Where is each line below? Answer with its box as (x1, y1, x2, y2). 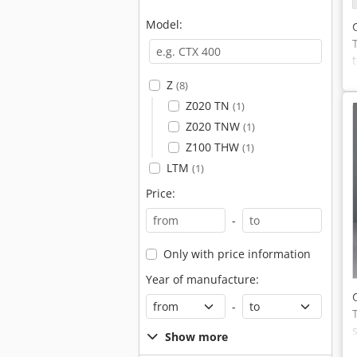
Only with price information (163, 246, 311, 261)
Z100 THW (185, 139, 242, 155)
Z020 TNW (185, 119, 243, 134)
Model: (146, 17, 182, 32)
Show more (165, 329, 228, 344)
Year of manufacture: (146, 272, 259, 287)
